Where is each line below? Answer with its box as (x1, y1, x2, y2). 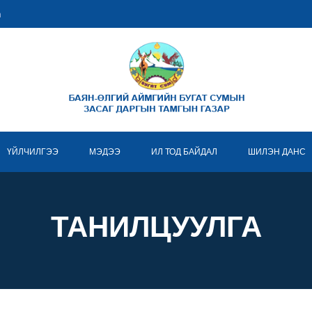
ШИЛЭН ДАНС (248, 147, 306, 157)
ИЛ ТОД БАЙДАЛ (151, 147, 217, 157)
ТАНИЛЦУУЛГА (50, 210, 262, 243)
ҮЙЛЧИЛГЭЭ (7, 147, 58, 157)
